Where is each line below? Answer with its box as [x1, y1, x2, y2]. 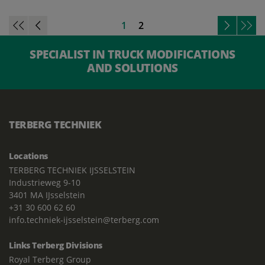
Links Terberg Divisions [9, 239, 102, 251]
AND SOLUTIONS [87, 59, 178, 76]
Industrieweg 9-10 [9, 176, 80, 188]
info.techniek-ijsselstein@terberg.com [9, 214, 159, 225]
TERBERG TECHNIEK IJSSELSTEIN [9, 164, 135, 176]
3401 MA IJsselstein [9, 189, 85, 201]
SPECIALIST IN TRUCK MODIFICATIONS [30, 46, 235, 62]
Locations [9, 150, 48, 161]
